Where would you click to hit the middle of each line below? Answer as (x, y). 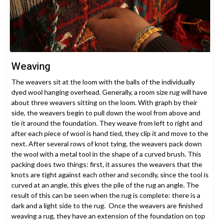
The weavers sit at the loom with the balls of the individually (103, 82)
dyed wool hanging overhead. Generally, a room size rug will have (109, 92)
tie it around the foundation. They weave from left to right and (107, 123)
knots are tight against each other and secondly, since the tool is (110, 175)
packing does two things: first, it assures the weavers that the (107, 165)
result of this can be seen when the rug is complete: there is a (106, 195)
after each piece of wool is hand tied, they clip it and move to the (110, 134)
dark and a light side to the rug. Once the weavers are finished (107, 206)
